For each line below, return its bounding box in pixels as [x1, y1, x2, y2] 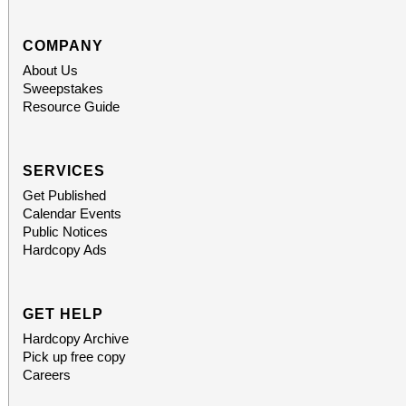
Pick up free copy [23, 348, 126, 364]
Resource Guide [23, 98, 120, 114]
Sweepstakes [23, 80, 103, 96]
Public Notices [23, 223, 108, 239]
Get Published [23, 187, 106, 203]
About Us [23, 62, 78, 78]
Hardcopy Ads [23, 241, 107, 257]
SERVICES [23, 162, 105, 179]
